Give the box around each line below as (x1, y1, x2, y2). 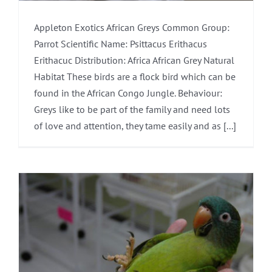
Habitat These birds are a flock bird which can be (34, 70, 236, 83)
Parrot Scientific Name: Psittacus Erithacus (34, 37, 207, 50)
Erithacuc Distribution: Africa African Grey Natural (34, 53, 234, 66)
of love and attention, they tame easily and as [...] (34, 119, 236, 132)
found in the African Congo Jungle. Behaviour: (34, 86, 222, 99)
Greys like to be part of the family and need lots (34, 103, 230, 115)
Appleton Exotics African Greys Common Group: (34, 21, 229, 33)
